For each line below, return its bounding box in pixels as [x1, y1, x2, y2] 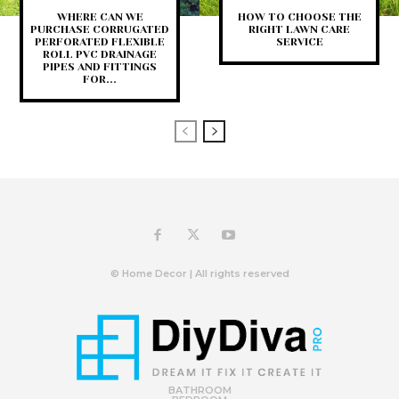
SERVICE [275, 36, 323, 49]
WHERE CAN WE [56, 11, 143, 24]
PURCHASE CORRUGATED [30, 23, 169, 37]
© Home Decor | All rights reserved [110, 267, 289, 281]
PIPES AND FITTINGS [43, 61, 157, 74]
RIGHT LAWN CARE [248, 23, 350, 37]
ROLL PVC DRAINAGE [43, 48, 157, 61]
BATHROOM [167, 383, 232, 396]
